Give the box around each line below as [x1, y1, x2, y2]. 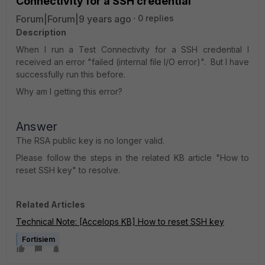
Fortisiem [22, 235, 55, 244]
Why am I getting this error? [16, 86, 122, 96]
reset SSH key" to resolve [16, 165, 118, 175]
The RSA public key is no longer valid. [16, 135, 164, 146]
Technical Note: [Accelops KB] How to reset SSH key [16, 216, 224, 227]
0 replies [138, 13, 174, 23]
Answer [16, 119, 58, 134]
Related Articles [16, 199, 85, 209]
